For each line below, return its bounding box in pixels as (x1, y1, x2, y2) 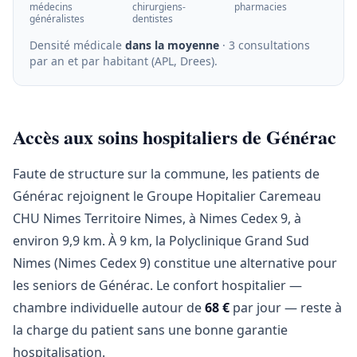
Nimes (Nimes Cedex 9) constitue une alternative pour (13, 254, 337, 272)
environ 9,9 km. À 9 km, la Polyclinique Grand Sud (13, 232, 309, 249)
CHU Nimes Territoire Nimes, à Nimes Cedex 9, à (13, 210, 301, 227)
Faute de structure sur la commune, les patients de (13, 165, 320, 182)
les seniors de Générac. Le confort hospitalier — (13, 277, 302, 294)
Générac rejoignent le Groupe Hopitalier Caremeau (13, 187, 321, 205)
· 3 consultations (219, 37, 310, 53)
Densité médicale (29, 37, 125, 53)
